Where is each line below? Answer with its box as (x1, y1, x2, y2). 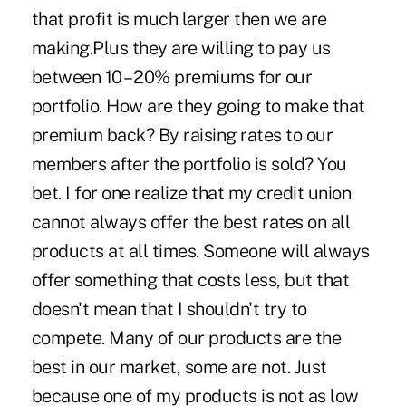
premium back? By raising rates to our (31, 123, 333, 146)
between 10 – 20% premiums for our (31, 65, 313, 88)
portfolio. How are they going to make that (31, 94, 365, 117)
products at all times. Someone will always (31, 239, 370, 262)
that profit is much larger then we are (31, 7, 327, 30)
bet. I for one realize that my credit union (31, 181, 352, 204)
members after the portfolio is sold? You (31, 152, 347, 175)
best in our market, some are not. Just (31, 355, 327, 378)
